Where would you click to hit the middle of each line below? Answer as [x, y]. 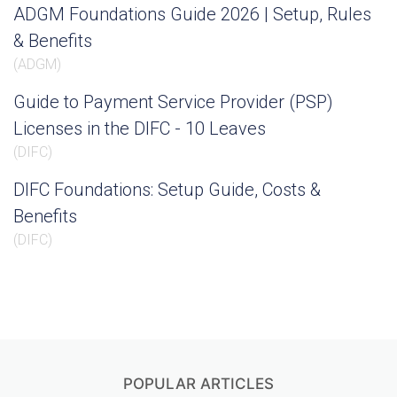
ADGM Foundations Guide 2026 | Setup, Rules [192, 14]
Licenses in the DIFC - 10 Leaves [140, 128]
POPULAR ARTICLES [198, 384]
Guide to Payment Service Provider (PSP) [173, 102]
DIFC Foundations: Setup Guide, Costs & [167, 190]
